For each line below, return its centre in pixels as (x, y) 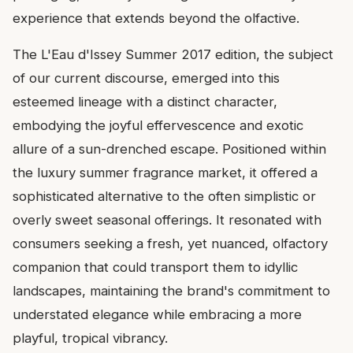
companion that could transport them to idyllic (155, 268)
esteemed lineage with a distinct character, (145, 102)
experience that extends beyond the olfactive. (156, 19)
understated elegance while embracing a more (157, 315)
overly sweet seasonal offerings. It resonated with (167, 220)
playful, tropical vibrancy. (90, 338)
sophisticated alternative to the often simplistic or (164, 197)
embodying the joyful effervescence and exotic (158, 126)
